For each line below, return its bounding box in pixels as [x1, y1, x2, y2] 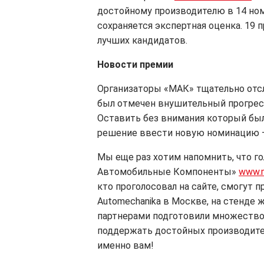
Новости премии [97, 59, 173, 70]
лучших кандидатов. [97, 35, 187, 46]
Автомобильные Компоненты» [97, 166, 239, 177]
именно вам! [97, 240, 154, 251]
